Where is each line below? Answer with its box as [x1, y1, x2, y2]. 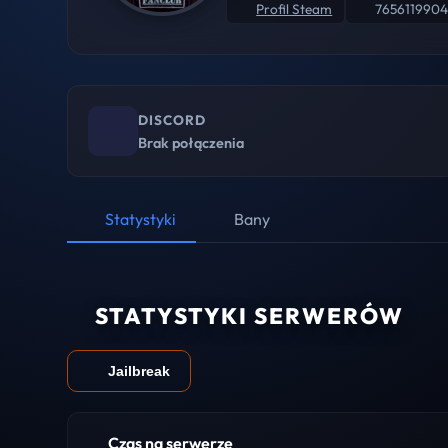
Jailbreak [108, 362, 171, 379]
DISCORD [138, 110, 207, 129]
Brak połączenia [138, 133, 245, 152]
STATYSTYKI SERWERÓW [95, 301, 405, 330]
